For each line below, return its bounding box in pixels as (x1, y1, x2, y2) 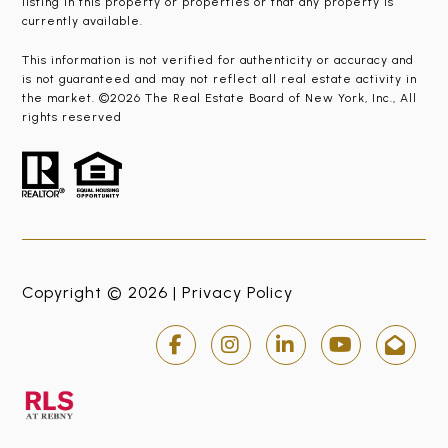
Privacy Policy (182, 282, 294, 302)
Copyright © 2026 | (22, 282, 183, 302)
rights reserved (22, 110, 123, 124)
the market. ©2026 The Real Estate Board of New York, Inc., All (22, 91, 418, 105)
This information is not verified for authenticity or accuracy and (22, 53, 415, 67)
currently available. (22, 14, 144, 28)
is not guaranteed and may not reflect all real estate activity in (22, 72, 418, 86)
